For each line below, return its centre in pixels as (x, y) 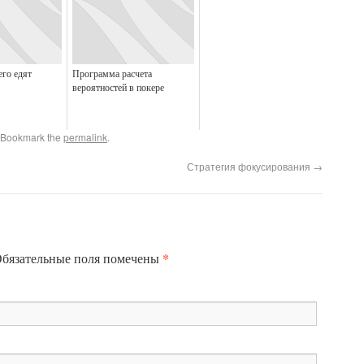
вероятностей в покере (118, 87)
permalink (85, 137)
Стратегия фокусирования (250, 166)
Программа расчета (112, 73)
